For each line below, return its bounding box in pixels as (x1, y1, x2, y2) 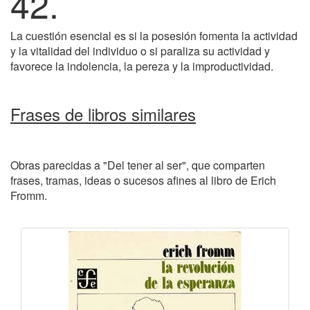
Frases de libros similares (10, 102, 196, 126)
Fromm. (10, 188, 47, 203)
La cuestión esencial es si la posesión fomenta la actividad (10, 28, 298, 44)
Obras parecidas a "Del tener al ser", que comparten (10, 157, 265, 173)
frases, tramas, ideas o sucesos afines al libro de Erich (10, 172, 276, 188)
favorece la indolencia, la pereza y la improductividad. (10, 58, 273, 74)
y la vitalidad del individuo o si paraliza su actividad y (10, 43, 270, 59)
